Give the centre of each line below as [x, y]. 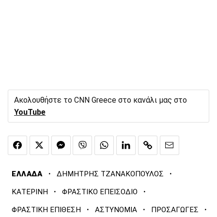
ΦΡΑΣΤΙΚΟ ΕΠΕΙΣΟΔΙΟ [100, 192]
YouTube [30, 112]
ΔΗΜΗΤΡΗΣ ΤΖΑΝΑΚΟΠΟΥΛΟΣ [110, 174]
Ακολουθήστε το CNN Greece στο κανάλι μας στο [101, 100]
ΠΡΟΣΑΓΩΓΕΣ [175, 209]
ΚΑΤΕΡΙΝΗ [30, 192]
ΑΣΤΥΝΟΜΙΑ [116, 209]
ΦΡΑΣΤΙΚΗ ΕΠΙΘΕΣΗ [46, 209]
